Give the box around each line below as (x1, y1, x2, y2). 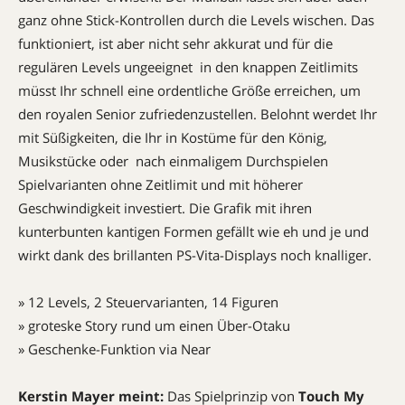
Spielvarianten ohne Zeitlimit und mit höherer (18, 174, 303, 193)
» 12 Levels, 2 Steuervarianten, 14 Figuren (18, 292, 278, 311)
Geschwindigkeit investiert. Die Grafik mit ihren (18, 198, 312, 217)
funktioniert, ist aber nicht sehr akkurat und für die (18, 33, 333, 52)
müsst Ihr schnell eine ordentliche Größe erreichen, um (18, 80, 361, 99)
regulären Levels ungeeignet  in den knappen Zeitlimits (18, 57, 358, 76)
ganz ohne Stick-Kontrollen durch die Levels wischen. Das (18, 10, 374, 29)
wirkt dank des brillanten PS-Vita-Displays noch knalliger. (18, 245, 372, 264)
